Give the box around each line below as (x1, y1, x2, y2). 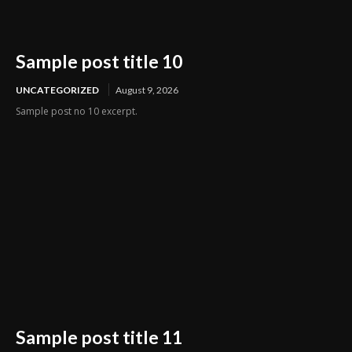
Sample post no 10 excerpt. (16, 104, 137, 119)
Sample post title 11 (16, 326, 182, 349)
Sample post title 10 (16, 50, 182, 73)
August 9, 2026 (115, 84, 178, 97)
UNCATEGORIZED (16, 84, 99, 97)
